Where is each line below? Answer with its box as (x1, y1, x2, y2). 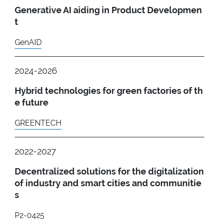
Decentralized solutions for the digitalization (15, 166, 204, 176)
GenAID (15, 37, 42, 47)
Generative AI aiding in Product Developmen (15, 4, 202, 15)
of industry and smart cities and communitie (15, 177, 201, 188)
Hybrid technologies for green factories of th (15, 85, 203, 96)
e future (15, 97, 48, 108)
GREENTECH (15, 118, 62, 128)
